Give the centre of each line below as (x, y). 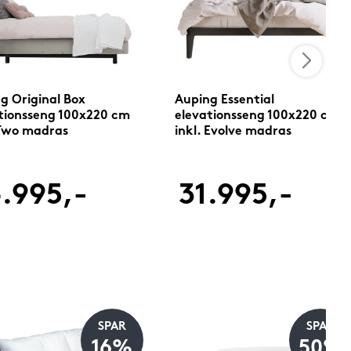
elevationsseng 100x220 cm (257, 116)
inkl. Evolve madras (233, 131)
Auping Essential (224, 100)
